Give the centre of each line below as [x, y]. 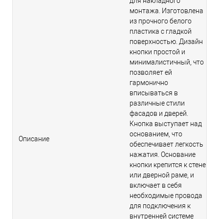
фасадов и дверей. [159, 114]
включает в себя [156, 186]
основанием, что [156, 134]
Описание [34, 139]
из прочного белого [161, 21]
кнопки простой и [157, 52]
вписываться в [154, 93]
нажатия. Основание [163, 155]
